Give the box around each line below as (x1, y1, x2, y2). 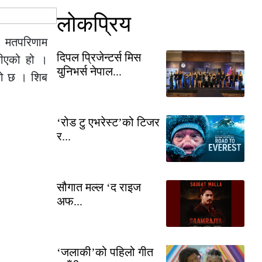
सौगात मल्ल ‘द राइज (57, 180, 141, 194)
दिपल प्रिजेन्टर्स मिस (57, 50, 141, 64)
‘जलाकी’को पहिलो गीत (57, 245, 153, 258)
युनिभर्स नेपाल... (57, 64, 122, 78)
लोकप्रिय (57, 11, 131, 36)
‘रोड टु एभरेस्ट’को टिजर (57, 115, 160, 129)
